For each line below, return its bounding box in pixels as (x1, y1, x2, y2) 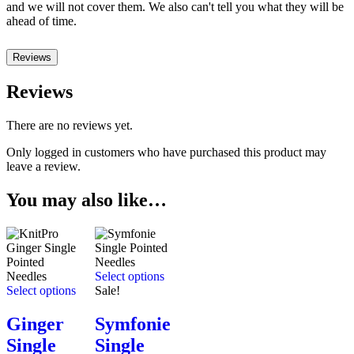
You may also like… (6, 190, 167, 210)
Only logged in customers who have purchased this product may (6, 145, 326, 160)
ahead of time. (6, 14, 77, 28)
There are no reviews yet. (6, 119, 133, 133)
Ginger (6, 313, 64, 334)
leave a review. (6, 160, 81, 174)
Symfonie (94, 313, 171, 334)
